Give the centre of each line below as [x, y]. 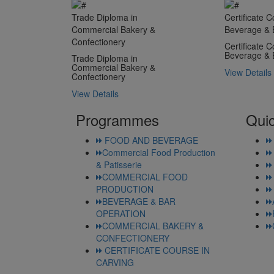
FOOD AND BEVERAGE [150, 140]
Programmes [115, 120]
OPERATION [121, 214]
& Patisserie [119, 165]
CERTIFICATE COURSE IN [156, 250]
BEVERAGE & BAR [139, 202]
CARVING [115, 263]
